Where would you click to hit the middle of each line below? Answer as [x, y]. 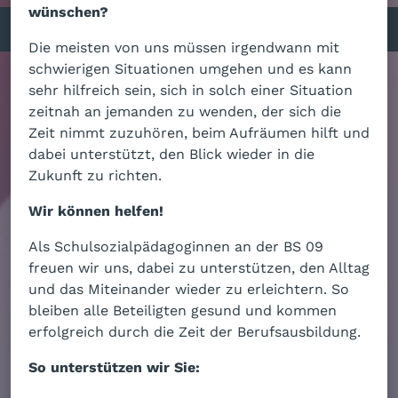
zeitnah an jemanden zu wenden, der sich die [185, 110]
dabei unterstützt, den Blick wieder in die [171, 153]
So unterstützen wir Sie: [114, 366]
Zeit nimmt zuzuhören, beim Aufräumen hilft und [199, 131]
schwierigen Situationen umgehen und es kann [190, 68]
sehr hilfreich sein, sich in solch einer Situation [191, 89]
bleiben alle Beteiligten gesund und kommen [183, 309]
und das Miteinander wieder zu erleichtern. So [189, 288]
